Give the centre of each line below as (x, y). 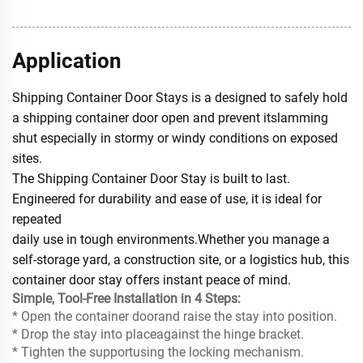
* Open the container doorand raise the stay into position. (175, 317)
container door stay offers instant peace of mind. (152, 280)
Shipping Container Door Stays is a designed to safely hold (180, 98)
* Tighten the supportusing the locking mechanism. (158, 352)
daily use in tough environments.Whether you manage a (171, 240)
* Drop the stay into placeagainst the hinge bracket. (158, 335)
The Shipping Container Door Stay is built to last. (151, 179)
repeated (37, 220)
